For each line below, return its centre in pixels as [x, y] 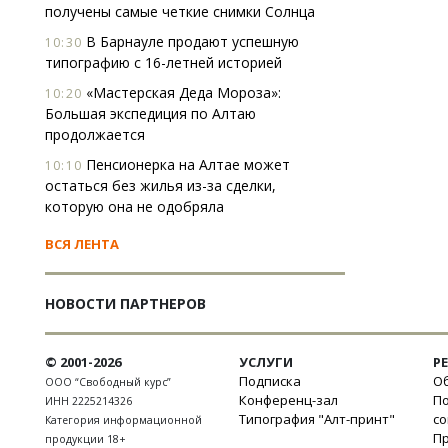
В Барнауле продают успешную [190, 41]
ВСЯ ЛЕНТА [82, 244]
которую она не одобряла [134, 206]
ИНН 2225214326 [88, 401]
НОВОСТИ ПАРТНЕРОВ [125, 303]
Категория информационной [123, 420]
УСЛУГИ [266, 362]
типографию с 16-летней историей [163, 62]
